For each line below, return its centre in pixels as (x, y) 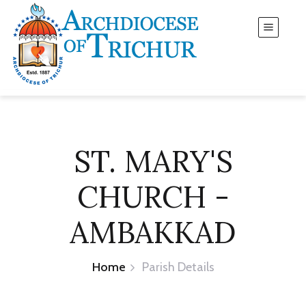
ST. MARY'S (153, 161)
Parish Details (178, 267)
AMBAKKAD (153, 232)
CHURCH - (153, 197)
